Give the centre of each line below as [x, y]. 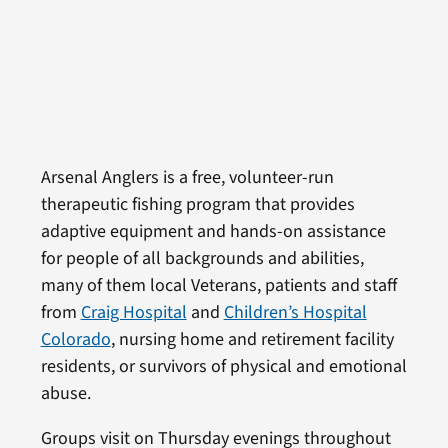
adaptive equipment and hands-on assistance [213, 231]
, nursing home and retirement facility [252, 339]
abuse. [65, 393]
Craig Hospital [133, 312]
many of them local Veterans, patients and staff [218, 285]
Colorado [75, 339]
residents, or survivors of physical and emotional [223, 366]
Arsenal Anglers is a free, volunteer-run [187, 177]
